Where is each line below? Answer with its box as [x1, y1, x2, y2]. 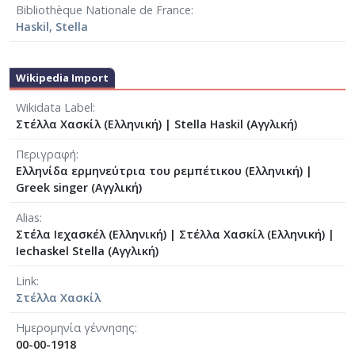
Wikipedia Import [16, 71, 109, 86]
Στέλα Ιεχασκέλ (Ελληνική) [16, 227, 170, 242]
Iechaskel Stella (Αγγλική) [16, 243, 158, 259]
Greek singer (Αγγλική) [16, 180, 142, 196]
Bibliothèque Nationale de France [16, 2, 191, 18]
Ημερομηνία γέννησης [16, 320, 135, 336]
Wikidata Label [16, 100, 93, 116]
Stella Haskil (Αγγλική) [174, 116, 297, 132]
